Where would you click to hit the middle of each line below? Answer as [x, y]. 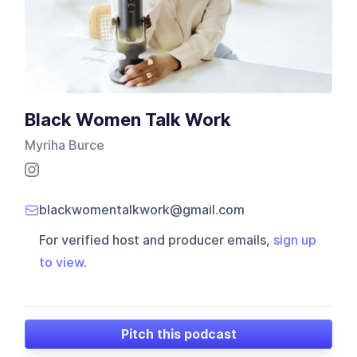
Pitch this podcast [178, 334]
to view [62, 263]
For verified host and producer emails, [157, 241]
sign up [295, 241]
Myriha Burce [65, 146]
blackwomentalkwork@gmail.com [142, 210]
